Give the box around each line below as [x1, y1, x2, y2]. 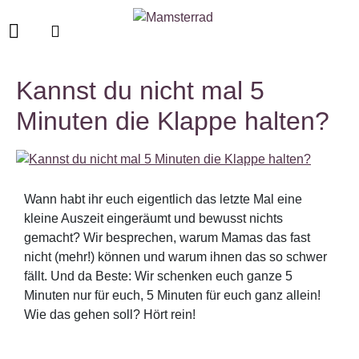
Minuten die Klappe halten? [16, 107, 329, 135]
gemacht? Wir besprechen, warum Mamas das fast [24, 230, 310, 244]
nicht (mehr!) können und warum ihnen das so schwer [24, 249, 327, 264]
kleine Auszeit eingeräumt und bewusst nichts [24, 211, 283, 225]
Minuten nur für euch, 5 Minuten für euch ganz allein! [24, 288, 321, 302]
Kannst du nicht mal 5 [16, 76, 264, 105]
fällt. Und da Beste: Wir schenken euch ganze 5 [24, 268, 292, 283]
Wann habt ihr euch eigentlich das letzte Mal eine [24, 192, 302, 206]
